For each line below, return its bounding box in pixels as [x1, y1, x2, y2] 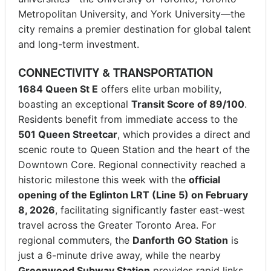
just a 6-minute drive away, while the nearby [18, 249, 221, 261]
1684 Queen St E [18, 82, 98, 95]
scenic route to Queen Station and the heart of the [18, 143, 250, 155]
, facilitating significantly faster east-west [55, 203, 245, 216]
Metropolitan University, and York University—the [18, 7, 245, 20]
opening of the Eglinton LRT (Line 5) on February [18, 188, 248, 201]
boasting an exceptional [18, 97, 131, 110]
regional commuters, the [18, 233, 132, 246]
